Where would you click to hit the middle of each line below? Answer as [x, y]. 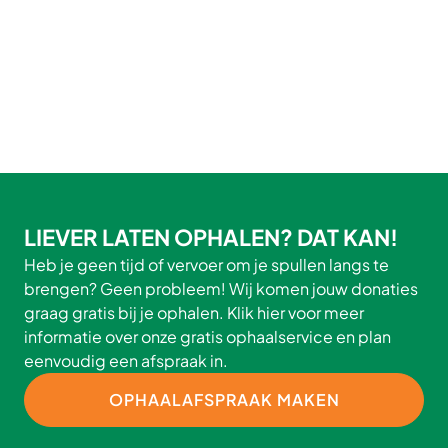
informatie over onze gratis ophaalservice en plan [207, 336]
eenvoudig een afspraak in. [126, 360]
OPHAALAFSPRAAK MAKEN [224, 399]
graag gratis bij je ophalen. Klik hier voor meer [194, 312]
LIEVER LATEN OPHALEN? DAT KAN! [211, 237]
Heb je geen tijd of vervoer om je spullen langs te [206, 264]
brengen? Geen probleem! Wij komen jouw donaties [221, 288]
